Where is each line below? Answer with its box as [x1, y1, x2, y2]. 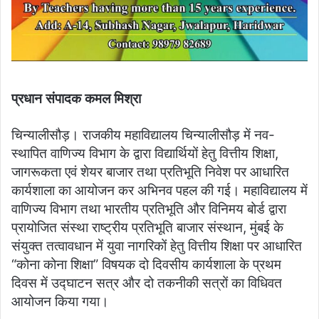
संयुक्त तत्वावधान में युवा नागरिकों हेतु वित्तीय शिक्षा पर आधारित [11, 238, 302, 255]
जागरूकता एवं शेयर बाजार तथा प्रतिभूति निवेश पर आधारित [11, 164, 289, 181]
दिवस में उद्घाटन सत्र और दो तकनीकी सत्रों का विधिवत [11, 275, 282, 292]
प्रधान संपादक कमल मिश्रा [11, 90, 145, 108]
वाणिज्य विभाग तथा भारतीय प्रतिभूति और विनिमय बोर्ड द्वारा [11, 201, 286, 218]
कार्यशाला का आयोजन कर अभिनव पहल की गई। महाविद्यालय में [11, 182, 308, 199]
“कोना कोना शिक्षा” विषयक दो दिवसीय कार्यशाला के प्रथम [11, 256, 281, 273]
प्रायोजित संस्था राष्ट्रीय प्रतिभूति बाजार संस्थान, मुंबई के [11, 219, 283, 236]
